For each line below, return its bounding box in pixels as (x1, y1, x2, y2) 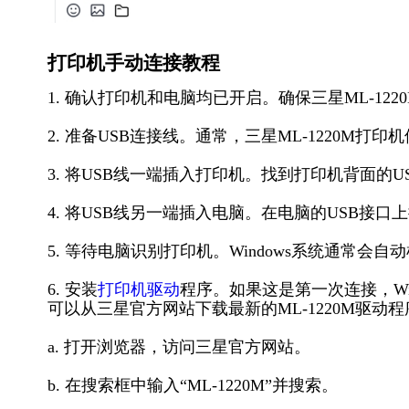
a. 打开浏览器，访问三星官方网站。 (47, 338, 310, 356)
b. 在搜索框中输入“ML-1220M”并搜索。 (47, 376, 338, 394)
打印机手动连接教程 (47, 52, 220, 74)
